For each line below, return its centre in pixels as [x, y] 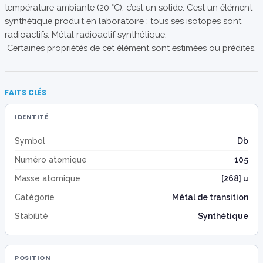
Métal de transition [210, 197]
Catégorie [35, 197]
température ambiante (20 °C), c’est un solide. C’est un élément [129, 7]
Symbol [30, 141]
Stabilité [31, 216]
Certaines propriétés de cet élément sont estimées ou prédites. [131, 48]
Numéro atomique [51, 160]
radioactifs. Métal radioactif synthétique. [86, 34]
